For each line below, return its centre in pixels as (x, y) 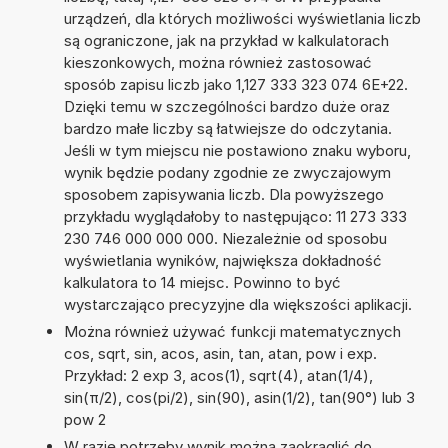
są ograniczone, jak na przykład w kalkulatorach (226, 40)
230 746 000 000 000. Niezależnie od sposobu (225, 238)
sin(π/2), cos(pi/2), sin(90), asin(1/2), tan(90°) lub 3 (239, 397)
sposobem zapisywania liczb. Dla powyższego (223, 194)
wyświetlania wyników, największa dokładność (222, 260)
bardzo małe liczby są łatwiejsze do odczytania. (227, 128)
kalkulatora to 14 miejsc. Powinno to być (202, 282)
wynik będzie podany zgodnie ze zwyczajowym (227, 172)
